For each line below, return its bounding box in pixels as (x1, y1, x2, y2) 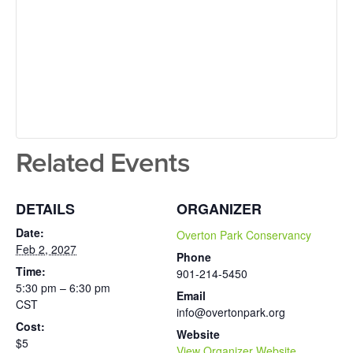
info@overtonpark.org (176, 303, 285, 320)
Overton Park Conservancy (176, 226, 311, 243)
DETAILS (16, 198, 75, 219)
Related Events (16, 141, 190, 181)
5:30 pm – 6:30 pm (16, 279, 110, 295)
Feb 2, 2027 (16, 240, 76, 257)
